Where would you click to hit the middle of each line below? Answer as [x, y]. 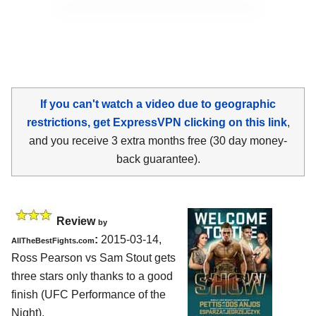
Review [77, 221]
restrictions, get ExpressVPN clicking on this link [157, 122]
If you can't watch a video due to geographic [158, 104]
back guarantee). [158, 159]
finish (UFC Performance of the [89, 294]
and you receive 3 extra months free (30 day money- [158, 140]
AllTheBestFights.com [53, 240]
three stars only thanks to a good [92, 276]
